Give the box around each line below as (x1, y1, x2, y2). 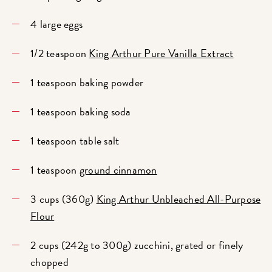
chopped (30, 253, 69, 270)
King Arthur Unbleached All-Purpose (96, 190, 261, 207)
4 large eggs (30, 15, 83, 32)
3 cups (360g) (30, 190, 97, 207)
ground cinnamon (79, 161, 157, 178)
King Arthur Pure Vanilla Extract (89, 44, 234, 61)
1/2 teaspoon (30, 44, 89, 61)
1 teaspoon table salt (30, 132, 120, 149)
